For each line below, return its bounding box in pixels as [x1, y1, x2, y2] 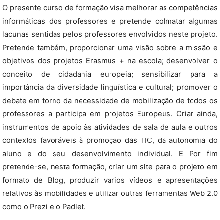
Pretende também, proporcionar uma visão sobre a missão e [2, 43, 218, 52]
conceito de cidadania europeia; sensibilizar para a [2, 70, 218, 79]
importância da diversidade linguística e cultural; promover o [2, 83, 218, 92]
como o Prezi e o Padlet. [2, 202, 86, 211]
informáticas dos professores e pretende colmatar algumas [2, 17, 218, 26]
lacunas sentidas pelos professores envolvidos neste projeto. [2, 30, 218, 39]
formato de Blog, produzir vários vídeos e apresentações [2, 176, 218, 185]
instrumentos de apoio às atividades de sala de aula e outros [2, 123, 218, 132]
